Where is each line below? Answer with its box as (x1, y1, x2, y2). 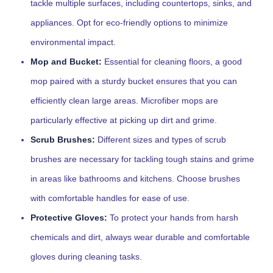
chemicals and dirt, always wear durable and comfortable (30, 232, 250, 242)
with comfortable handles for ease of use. (30, 193, 190, 203)
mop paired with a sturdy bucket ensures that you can (30, 76, 237, 86)
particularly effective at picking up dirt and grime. (30, 115, 217, 125)
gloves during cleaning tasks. (30, 252, 142, 261)
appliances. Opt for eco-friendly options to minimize (30, 18, 228, 27)
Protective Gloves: (30, 213, 107, 222)
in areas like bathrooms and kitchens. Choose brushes (30, 174, 240, 183)
